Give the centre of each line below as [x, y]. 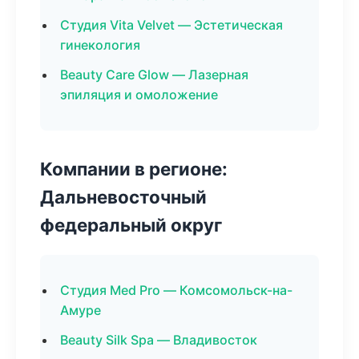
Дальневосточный [123, 197]
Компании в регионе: [134, 169]
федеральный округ [131, 225]
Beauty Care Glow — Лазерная [154, 75]
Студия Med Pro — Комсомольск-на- [176, 290]
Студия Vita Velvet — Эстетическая [171, 25]
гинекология [100, 45]
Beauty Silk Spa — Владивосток [159, 340]
